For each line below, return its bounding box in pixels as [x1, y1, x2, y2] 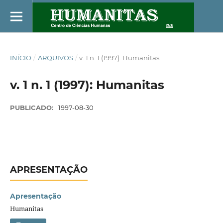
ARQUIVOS [37, 53, 73, 62]
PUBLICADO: [9, 104, 55, 111]
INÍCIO [9, 53, 31, 62]
